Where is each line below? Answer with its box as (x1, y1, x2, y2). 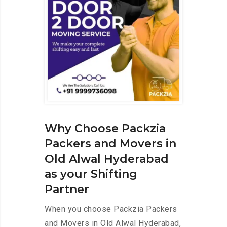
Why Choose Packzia (45, 122, 166, 136)
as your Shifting (45, 167, 137, 181)
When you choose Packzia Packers (45, 204, 177, 214)
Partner (45, 182, 89, 197)
